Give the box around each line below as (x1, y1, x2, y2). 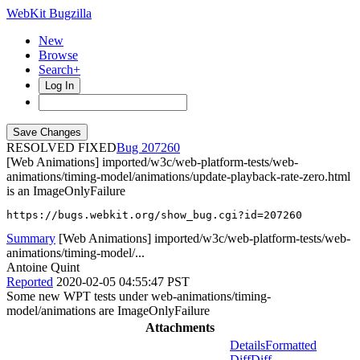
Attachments (145, 321, 215, 334)
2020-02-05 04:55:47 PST (56, 275, 190, 288)
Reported (6, 275, 53, 288)
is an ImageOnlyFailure (6, 184, 125, 198)
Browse (39, 48, 78, 62)
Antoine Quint (6, 260, 80, 274)
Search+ (39, 63, 80, 76)
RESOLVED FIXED (6, 141, 117, 154)
